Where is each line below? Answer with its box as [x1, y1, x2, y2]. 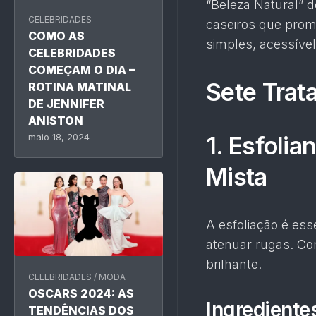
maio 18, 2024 [28, 130, 90, 142]
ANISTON [28, 113, 83, 128]
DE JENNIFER [28, 96, 104, 111]
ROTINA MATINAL [28, 79, 131, 94]
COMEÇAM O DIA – [28, 62, 135, 77]
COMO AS [28, 28, 85, 43]
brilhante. [206, 257, 262, 272]
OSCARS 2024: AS [28, 286, 134, 300]
